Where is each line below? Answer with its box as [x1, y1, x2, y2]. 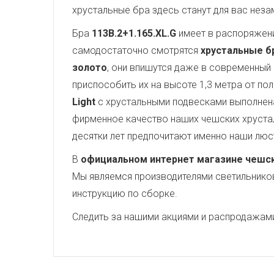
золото [72, 62, 107, 73]
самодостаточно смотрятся [72, 45, 201, 56]
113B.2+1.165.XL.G [92, 28, 176, 39]
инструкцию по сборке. [72, 188, 177, 199]
